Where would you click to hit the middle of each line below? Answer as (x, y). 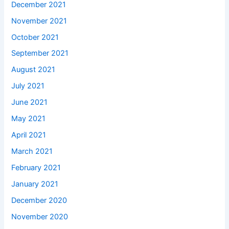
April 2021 (29, 135)
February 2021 (36, 168)
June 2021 (30, 102)
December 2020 (39, 200)
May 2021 (29, 119)
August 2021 (33, 70)
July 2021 (28, 86)
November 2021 (39, 21)
